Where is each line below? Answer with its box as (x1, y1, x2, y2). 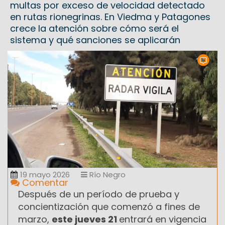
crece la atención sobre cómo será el (10, 22, 179, 35)
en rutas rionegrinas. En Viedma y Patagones (10, 11, 210, 24)
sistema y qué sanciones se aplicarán (10, 34, 180, 47)
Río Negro (87, 169, 126, 180)
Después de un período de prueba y (18, 187, 179, 200)
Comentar (20, 176, 68, 189)
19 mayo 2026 (20, 169, 70, 180)
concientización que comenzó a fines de (18, 200, 200, 213)
